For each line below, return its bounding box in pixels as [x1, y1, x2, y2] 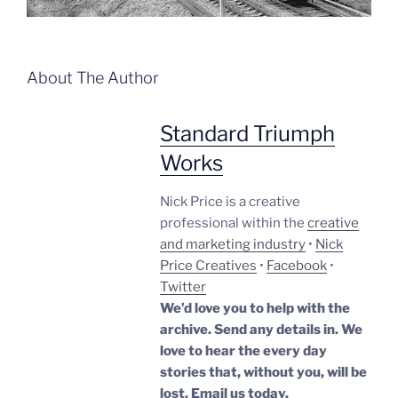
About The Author [27, 68, 159, 88]
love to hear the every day [160, 342, 327, 359]
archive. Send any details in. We [160, 321, 362, 338]
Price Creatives [160, 257, 257, 274]
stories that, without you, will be [160, 363, 367, 380]
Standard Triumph [160, 120, 335, 147]
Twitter [160, 278, 206, 295]
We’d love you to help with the [160, 299, 350, 316]
